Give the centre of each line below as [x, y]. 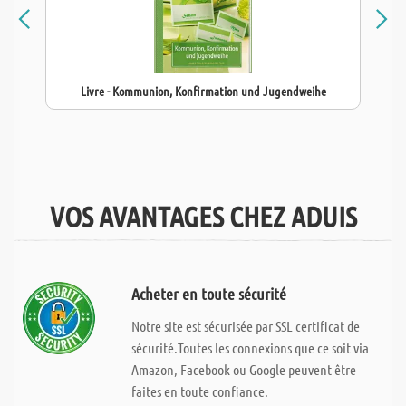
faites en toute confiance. [199, 391]
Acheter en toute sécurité [208, 294]
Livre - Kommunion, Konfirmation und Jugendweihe [203, 91]
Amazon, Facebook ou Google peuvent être [243, 369]
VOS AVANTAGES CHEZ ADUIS [203, 216]
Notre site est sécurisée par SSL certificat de [245, 326]
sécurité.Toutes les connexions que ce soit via [250, 348]
